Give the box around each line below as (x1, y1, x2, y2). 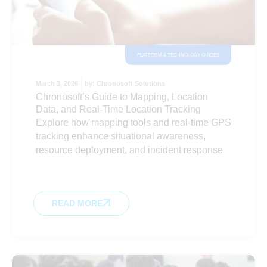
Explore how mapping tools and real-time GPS (36, 117, 231, 128)
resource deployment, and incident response (36, 145, 223, 155)
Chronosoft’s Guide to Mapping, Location (36, 92, 208, 102)
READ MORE (52, 198, 103, 208)
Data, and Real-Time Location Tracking (36, 104, 201, 114)
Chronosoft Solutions (97, 80, 165, 87)
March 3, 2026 (36, 80, 78, 87)
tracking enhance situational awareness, (36, 131, 206, 141)
